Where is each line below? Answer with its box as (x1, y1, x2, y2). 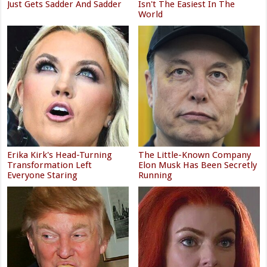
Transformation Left (7, 160, 92, 171)
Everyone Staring (7, 170, 78, 181)
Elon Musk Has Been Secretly (138, 160, 257, 171)
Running (138, 170, 173, 181)
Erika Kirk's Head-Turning (7, 150, 113, 161)
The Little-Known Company (138, 150, 252, 161)
